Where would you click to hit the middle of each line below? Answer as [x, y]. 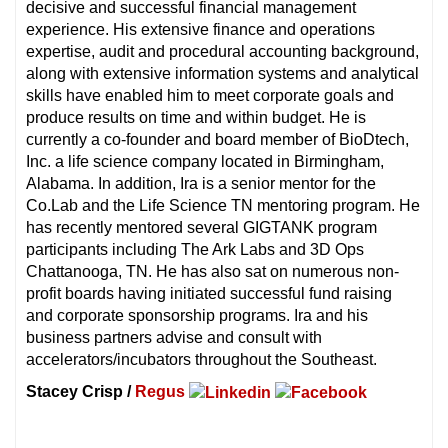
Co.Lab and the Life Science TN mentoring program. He [223, 205]
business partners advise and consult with [174, 337]
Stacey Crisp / [80, 391]
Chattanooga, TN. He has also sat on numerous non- [212, 271]
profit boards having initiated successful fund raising [209, 293]
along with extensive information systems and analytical [222, 73]
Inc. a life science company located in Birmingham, [205, 161]
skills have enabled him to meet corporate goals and [210, 95]
